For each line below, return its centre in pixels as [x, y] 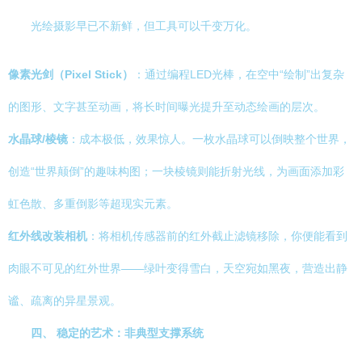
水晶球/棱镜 [38, 139]
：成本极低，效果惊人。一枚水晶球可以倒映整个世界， [209, 139]
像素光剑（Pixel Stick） [71, 74]
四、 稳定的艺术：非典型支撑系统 [117, 333]
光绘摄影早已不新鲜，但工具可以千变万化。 [144, 26]
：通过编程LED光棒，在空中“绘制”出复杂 [239, 74]
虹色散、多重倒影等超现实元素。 [93, 204]
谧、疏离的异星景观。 [65, 301]
